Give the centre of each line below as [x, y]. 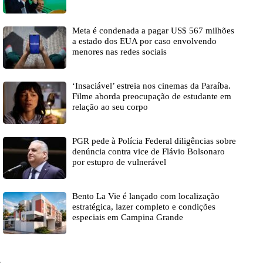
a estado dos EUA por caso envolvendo [144, 41]
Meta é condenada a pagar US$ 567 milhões [153, 31]
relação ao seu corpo [110, 107]
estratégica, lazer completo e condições [144, 207]
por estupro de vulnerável [119, 162]
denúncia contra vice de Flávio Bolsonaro [149, 152]
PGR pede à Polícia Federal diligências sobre [154, 141]
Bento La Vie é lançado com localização [146, 196]
